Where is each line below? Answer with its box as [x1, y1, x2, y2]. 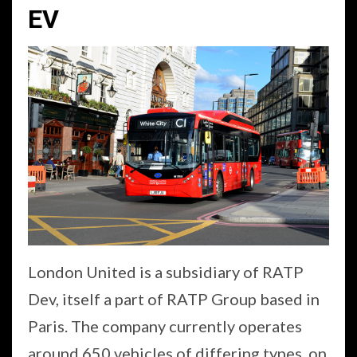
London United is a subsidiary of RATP [28, 262, 304, 282]
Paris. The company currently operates [28, 316, 302, 336]
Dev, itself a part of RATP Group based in [28, 289, 320, 309]
